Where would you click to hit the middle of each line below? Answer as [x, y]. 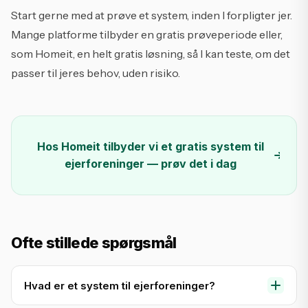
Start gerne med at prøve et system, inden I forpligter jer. [152, 15]
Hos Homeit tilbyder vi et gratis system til [150, 146]
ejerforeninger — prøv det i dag [150, 164]
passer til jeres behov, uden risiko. [96, 73]
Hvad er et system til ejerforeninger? [120, 285]
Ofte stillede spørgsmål [94, 243]
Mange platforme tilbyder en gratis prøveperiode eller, [147, 34]
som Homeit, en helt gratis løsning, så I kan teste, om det [151, 54]
